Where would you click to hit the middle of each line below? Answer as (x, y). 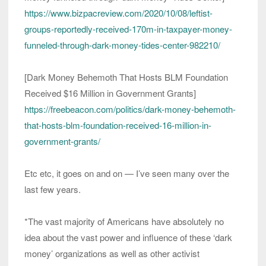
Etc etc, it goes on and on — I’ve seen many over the (127, 173)
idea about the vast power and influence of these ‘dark (128, 237)
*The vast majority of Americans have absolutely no (124, 221)
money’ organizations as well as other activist (112, 254)
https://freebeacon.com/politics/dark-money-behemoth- (130, 109)
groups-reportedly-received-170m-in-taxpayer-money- (128, 29)
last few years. (53, 189)
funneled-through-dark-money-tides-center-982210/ (122, 45)
